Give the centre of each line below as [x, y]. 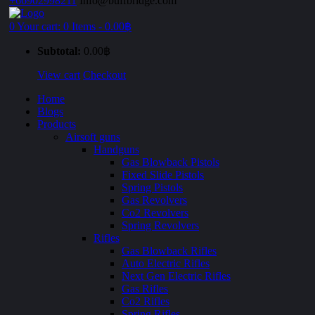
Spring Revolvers [160, 225]
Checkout [104, 75]
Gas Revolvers [154, 200]
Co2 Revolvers [155, 213]
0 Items [79, 26]
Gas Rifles [145, 289]
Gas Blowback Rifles [169, 251]
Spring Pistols [152, 187]
